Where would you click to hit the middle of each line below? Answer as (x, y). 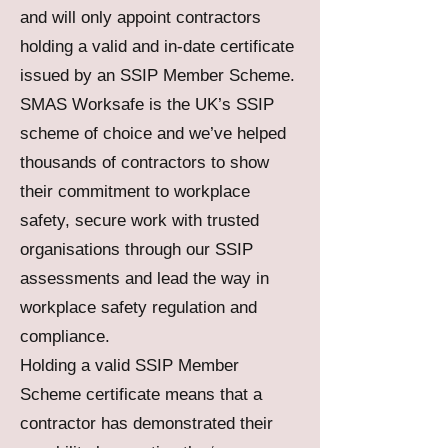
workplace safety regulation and (138, 307)
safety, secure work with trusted (139, 220)
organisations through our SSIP (136, 249)
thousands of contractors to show (144, 162)
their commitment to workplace (135, 191)
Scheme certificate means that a (141, 394)
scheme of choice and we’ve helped (153, 133)
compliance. (65, 336)
